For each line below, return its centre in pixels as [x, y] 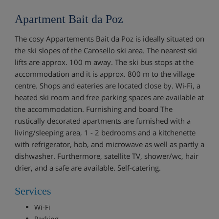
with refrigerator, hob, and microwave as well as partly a [109, 144]
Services [33, 191]
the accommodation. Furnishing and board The [94, 109]
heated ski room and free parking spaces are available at [109, 97]
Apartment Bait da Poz [69, 19]
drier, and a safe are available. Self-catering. [88, 167]
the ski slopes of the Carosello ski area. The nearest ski [106, 50]
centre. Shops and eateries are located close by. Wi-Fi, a [108, 85]
